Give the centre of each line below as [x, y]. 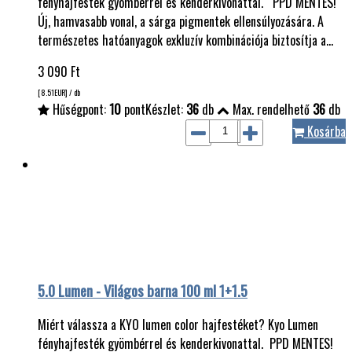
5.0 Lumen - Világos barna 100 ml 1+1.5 [143, 290]
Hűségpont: [79, 109]
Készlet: [166, 109]
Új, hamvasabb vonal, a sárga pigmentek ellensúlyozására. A [181, 21]
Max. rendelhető [271, 109]
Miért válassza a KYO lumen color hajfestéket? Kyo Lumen [178, 325]
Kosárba [325, 131]
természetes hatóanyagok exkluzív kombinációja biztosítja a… [185, 40]
